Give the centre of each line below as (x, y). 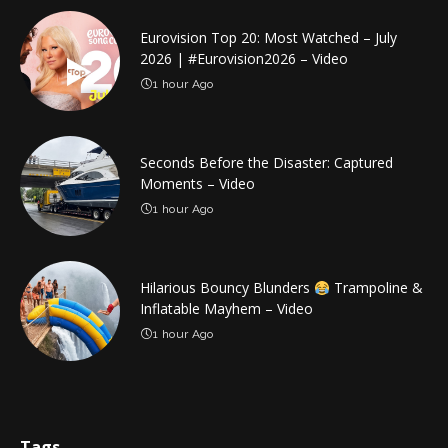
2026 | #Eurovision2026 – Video (244, 59)
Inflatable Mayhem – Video (226, 309)
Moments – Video (197, 184)
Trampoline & (376, 288)
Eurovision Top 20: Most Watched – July (268, 38)
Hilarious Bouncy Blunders (227, 288)
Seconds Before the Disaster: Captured (266, 163)
